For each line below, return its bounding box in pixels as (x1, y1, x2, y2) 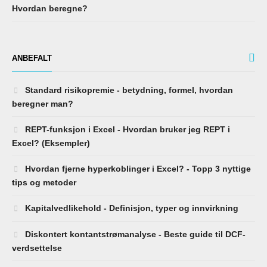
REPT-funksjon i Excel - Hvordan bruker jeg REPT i (23, 124, 230, 134)
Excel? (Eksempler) (12, 138, 90, 148)
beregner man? (12, 98, 73, 108)
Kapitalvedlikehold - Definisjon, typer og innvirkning (23, 203, 238, 213)
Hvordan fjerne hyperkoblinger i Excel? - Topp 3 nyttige (23, 163, 251, 173)
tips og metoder (12, 177, 76, 187)
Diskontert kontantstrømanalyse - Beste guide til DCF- (23, 229, 246, 239)
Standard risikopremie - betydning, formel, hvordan (23, 85, 233, 95)
